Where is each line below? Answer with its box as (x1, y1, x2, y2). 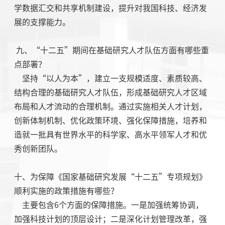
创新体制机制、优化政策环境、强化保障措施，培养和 (14, 117, 207, 125)
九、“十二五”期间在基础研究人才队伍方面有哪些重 (14, 46, 209, 55)
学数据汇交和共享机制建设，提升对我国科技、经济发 (14, 4, 207, 13)
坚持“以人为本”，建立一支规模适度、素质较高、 (14, 74, 207, 83)
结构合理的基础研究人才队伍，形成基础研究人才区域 (14, 88, 207, 97)
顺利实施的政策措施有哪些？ (14, 187, 119, 195)
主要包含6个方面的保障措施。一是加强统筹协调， (14, 201, 203, 209)
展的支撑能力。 (14, 18, 70, 27)
